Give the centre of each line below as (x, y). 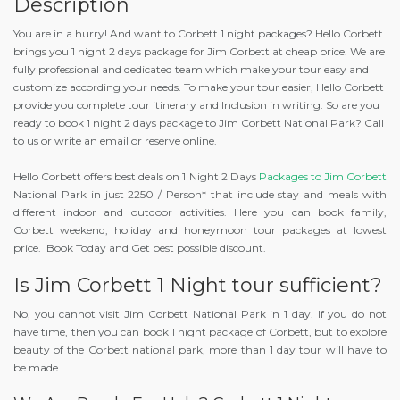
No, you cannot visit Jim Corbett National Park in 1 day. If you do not (200, 313)
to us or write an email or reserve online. (115, 140)
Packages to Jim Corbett (323, 176)
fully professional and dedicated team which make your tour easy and (191, 69)
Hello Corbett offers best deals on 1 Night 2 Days (136, 176)
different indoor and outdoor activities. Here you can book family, (200, 212)
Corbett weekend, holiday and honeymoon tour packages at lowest (200, 229)
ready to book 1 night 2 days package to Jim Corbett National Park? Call (199, 122)
